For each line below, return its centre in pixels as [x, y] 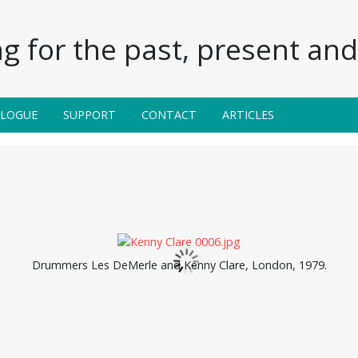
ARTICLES [248, 114]
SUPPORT [89, 114]
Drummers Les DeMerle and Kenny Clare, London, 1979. [179, 265]
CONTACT [169, 114]
